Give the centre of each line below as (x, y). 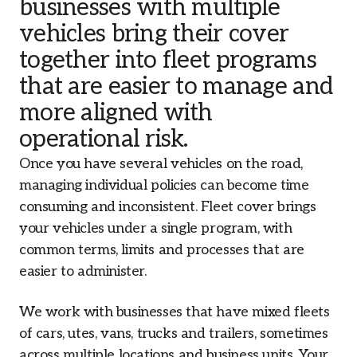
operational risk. (104, 139)
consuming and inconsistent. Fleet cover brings (168, 207)
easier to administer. (83, 271)
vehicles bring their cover (154, 34)
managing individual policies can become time (164, 185)
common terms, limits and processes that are (162, 250)
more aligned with (116, 113)
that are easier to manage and (176, 87)
